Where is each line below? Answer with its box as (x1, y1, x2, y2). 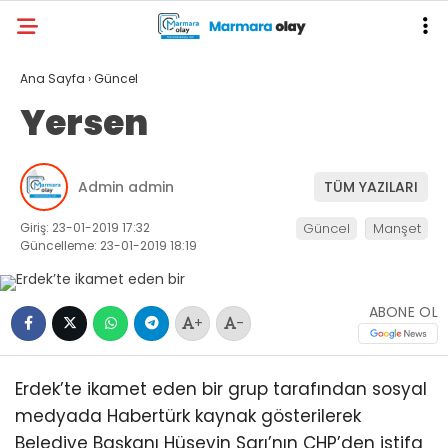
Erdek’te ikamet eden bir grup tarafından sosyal (15, 377, 427, 401)
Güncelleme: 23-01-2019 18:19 (20, 237, 197, 254)
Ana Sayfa (20, 70, 85, 87)
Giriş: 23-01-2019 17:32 (20, 219, 150, 236)
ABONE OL (368, 301, 438, 322)
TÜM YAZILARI (324, 176, 418, 197)
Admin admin (78, 176, 174, 197)
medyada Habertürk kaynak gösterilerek (15, 404, 361, 428)
